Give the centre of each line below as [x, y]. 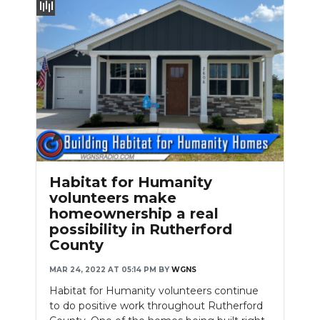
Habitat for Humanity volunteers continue [154, 291]
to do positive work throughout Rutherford [156, 306]
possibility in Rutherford [141, 230]
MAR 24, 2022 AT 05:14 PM [103, 270]
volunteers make [113, 198]
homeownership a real [134, 214]
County [76, 245]
